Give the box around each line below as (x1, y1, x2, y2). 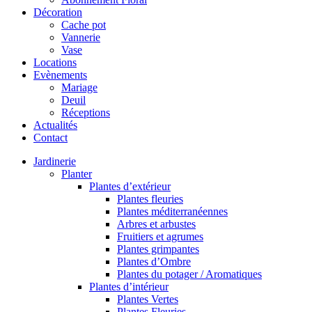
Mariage (61, 81, 97, 93)
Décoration (33, 6, 82, 18)
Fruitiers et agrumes (117, 231, 203, 242)
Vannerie (61, 31, 100, 43)
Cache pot (61, 19, 106, 31)
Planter (61, 168, 92, 180)
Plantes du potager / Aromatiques (117, 268, 262, 280)
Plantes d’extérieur (89, 180, 171, 192)
